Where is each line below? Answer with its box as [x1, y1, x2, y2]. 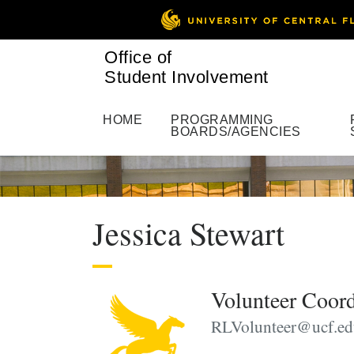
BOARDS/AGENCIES [171, 125, 301, 138]
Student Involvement [104, 67, 269, 87]
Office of [104, 47, 172, 67]
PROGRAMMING [171, 113, 273, 126]
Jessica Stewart [92, 212, 284, 254]
